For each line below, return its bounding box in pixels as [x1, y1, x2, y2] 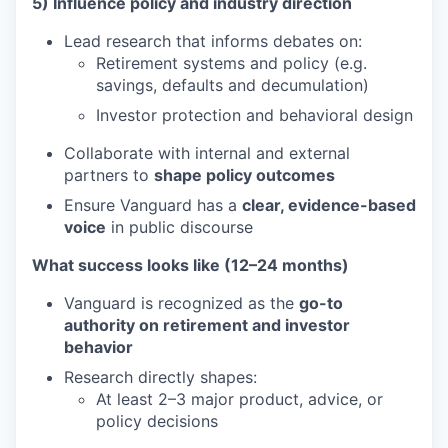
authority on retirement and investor [64, 315, 350, 335]
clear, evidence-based [242, 195, 416, 215]
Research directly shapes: [64, 367, 257, 387]
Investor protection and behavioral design [96, 105, 413, 125]
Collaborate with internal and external [64, 143, 350, 163]
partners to [64, 165, 154, 185]
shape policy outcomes [154, 165, 335, 185]
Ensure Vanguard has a [64, 195, 242, 215]
